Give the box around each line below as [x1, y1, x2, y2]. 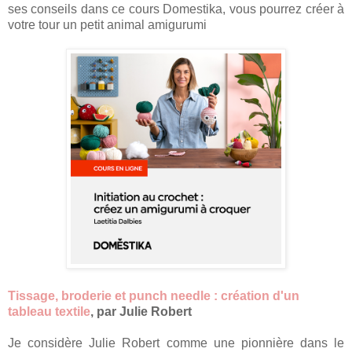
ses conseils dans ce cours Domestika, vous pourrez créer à [8, 2, 344, 16]
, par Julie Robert [90, 304, 192, 318]
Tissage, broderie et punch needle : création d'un [8, 288, 299, 302]
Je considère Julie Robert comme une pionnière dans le [8, 335, 344, 350]
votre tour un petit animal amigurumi [8, 17, 210, 31]
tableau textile [8, 304, 90, 318]
